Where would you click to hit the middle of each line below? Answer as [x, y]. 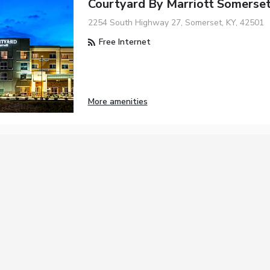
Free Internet [123, 42]
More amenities [118, 102]
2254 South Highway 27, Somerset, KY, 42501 [176, 23]
